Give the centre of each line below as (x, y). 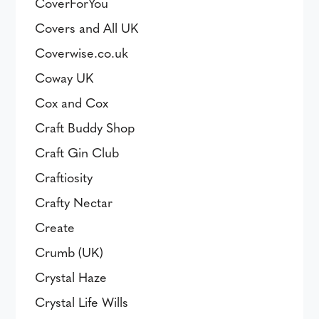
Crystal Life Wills (82, 302)
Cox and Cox (72, 102)
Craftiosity (64, 177)
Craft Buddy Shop (85, 127)
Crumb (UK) (69, 252)
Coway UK (64, 77)
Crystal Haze (71, 277)
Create (55, 227)
